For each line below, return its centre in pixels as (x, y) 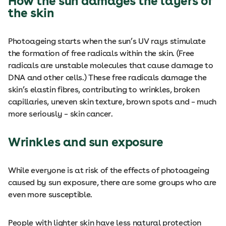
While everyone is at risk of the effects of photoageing (109, 170)
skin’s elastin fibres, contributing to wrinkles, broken (104, 90)
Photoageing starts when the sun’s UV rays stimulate (107, 41)
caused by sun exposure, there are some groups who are (112, 182)
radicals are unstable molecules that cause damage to (111, 65)
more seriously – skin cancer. (61, 114)
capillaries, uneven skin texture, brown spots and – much (112, 102)
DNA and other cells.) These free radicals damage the (107, 77)
